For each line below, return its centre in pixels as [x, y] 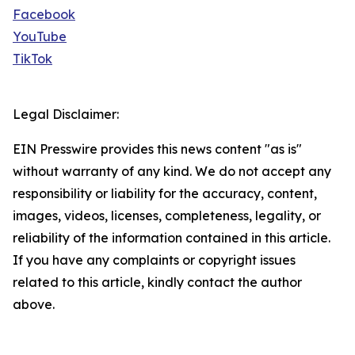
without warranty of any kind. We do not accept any [172, 171]
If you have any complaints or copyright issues [154, 260]
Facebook [44, 14]
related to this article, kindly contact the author [157, 282]
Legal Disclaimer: [66, 114]
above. [34, 304]
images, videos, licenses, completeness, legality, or [167, 216]
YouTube [40, 36]
